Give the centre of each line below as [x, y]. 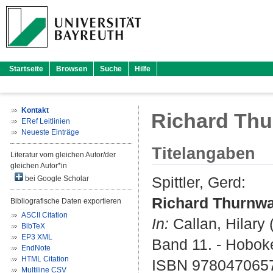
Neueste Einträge [50, 132]
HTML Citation [45, 259]
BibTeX [33, 226]
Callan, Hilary [219, 224]
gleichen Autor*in [39, 166]
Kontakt [35, 110]
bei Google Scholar [56, 179]
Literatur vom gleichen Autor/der [63, 155]
